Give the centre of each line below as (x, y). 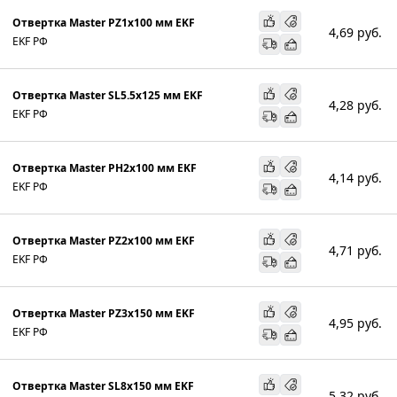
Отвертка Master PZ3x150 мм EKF (104, 313)
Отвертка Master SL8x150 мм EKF (103, 385)
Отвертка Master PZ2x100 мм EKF (104, 240)
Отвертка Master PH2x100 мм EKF (105, 167)
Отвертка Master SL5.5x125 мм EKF (108, 95)
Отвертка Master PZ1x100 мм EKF (104, 22)
